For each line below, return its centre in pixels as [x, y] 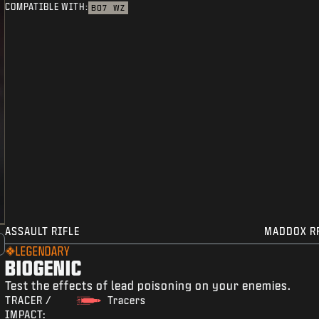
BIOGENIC [44, 268]
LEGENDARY [43, 251]
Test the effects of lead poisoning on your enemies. [148, 286]
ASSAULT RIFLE [43, 231]
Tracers [126, 300]
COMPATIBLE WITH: [47, 7]
